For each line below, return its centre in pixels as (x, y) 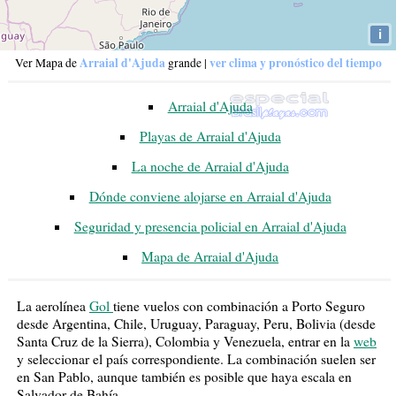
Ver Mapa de (47, 63)
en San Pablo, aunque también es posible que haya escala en (184, 377)
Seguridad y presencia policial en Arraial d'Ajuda (210, 227)
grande (183, 63)
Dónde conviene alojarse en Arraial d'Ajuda (210, 197)
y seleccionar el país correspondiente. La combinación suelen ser (196, 359)
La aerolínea (53, 306)
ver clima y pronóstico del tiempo (295, 63)
